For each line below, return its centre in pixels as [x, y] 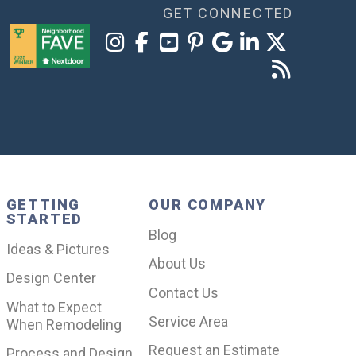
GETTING [43, 204]
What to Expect [54, 307]
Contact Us [184, 292]
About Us [178, 264]
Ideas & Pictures [58, 249]
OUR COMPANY [208, 204]
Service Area [189, 322]
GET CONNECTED [228, 14]
